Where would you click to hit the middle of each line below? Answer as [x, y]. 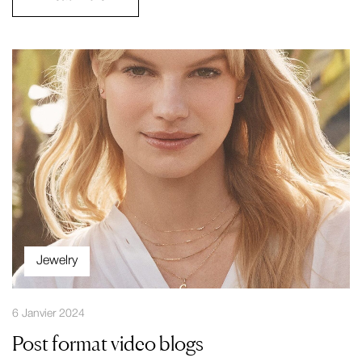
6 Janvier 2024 [48, 314]
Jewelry [57, 261]
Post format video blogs [108, 344]
